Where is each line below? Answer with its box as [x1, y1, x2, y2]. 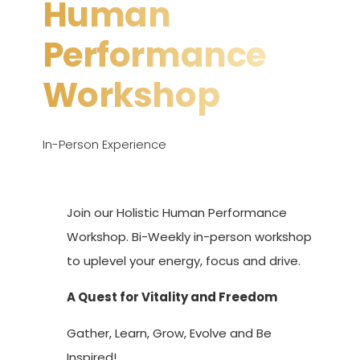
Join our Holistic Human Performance [66, 204, 287, 222]
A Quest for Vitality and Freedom [66, 288, 277, 306]
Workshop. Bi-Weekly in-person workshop [66, 228, 312, 246]
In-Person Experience [42, 135, 166, 153]
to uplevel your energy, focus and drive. [66, 252, 301, 270]
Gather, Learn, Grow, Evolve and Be [66, 325, 272, 342]
